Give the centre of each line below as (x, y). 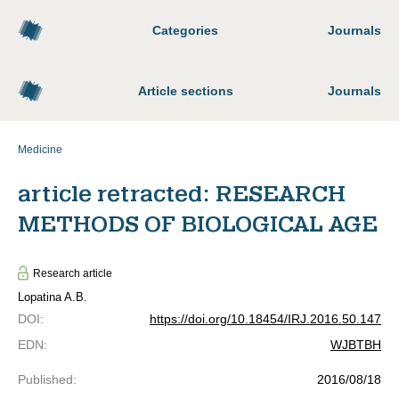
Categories (185, 30)
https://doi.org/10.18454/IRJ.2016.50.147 (265, 319)
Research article (73, 273)
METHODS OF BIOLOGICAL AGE (198, 224)
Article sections (185, 91)
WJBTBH (356, 345)
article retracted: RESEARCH (182, 194)
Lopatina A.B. (53, 297)
